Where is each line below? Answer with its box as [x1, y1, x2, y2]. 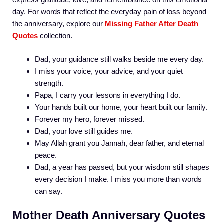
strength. [35, 78, 63, 87]
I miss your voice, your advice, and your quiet [35, 66, 183, 75]
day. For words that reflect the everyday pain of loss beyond [12, 7, 206, 16]
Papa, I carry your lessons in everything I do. [35, 90, 180, 99]
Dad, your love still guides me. [35, 126, 133, 135]
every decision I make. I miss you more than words [35, 174, 202, 183]
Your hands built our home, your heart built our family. [35, 102, 207, 111]
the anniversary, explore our [12, 19, 105, 28]
